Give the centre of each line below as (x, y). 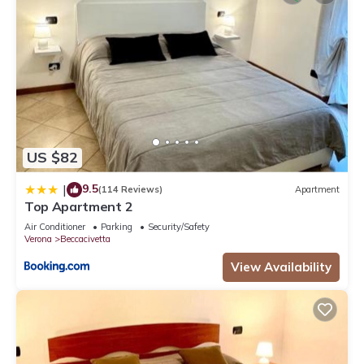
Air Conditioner (55, 226)
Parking (117, 226)
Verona (38, 238)
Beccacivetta (85, 238)
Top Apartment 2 (79, 206)
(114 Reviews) (130, 190)
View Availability (281, 266)
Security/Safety (179, 226)
